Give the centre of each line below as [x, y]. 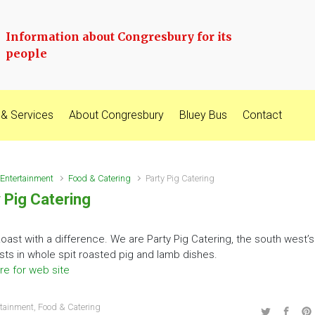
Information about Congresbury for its [119, 37]
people [26, 53]
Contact [262, 115]
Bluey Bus [203, 115]
